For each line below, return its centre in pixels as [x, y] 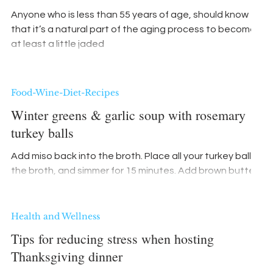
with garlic [34, 185]
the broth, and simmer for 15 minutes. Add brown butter [94, 171]
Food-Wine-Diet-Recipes [65, 93]
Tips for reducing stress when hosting [112, 239]
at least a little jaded [58, 44]
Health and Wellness [55, 216]
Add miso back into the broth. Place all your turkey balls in [78, 156]
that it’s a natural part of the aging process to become [133, 29]
